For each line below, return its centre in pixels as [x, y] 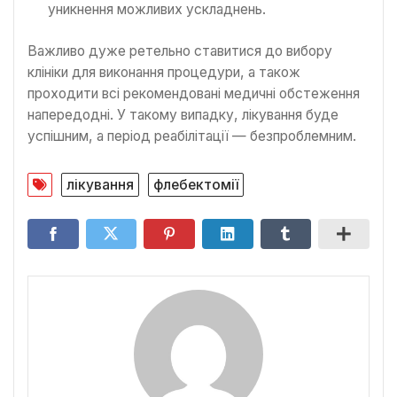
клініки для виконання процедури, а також [164, 73]
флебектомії [196, 184]
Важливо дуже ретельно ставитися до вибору [180, 51]
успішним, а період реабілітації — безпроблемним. [192, 136]
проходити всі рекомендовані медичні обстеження [194, 94]
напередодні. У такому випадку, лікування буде [183, 115]
